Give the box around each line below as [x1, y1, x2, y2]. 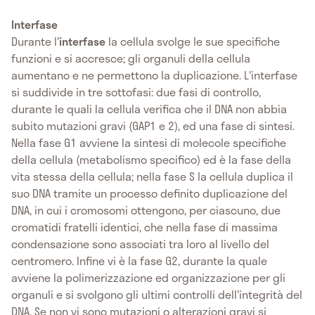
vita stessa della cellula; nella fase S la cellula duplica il [11, 167, 293, 185]
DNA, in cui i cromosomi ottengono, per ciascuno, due [11, 200, 281, 219]
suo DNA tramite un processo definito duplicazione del [11, 184, 288, 202]
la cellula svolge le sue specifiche [105, 32, 280, 50]
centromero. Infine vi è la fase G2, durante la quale [11, 251, 267, 269]
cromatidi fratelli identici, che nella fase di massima [11, 217, 278, 236]
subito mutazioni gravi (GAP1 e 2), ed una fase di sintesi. [11, 116, 295, 134]
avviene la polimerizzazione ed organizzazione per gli [11, 268, 285, 286]
